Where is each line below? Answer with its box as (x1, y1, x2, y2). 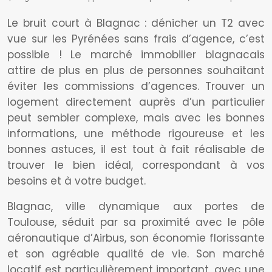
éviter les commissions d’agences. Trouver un (7, 79, 265, 93)
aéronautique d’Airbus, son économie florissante (7, 231, 265, 245)
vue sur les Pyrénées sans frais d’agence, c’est (7, 32, 265, 46)
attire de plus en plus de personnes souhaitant (7, 63, 265, 78)
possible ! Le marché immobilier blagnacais (7, 47, 265, 62)
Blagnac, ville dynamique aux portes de (7, 199, 265, 214)
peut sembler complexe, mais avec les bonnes (7, 110, 265, 125)
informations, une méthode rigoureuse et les (7, 126, 265, 141)
